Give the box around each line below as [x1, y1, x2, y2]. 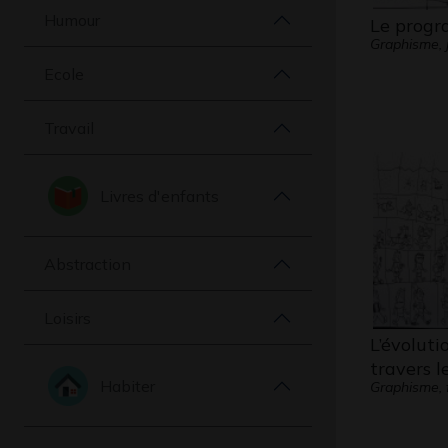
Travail [44, 117, 94, 138]
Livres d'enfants [100, 185, 219, 206]
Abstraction [44, 253, 131, 274]
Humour [44, 9, 100, 30]
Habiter [100, 375, 155, 396]
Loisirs [44, 307, 91, 328]
